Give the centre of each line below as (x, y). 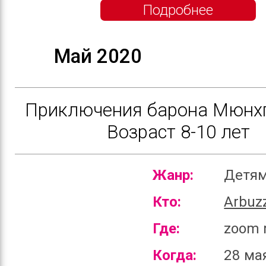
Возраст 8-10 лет (178, 132)
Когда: (175, 255)
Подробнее (178, 10)
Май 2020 (98, 56)
